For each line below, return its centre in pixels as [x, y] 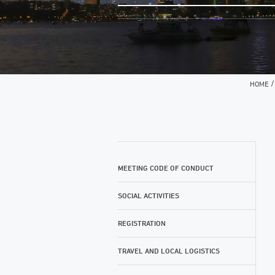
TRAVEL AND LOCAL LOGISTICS [169, 251]
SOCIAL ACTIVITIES [149, 196]
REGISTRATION [142, 223]
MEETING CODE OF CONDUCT [166, 168]
